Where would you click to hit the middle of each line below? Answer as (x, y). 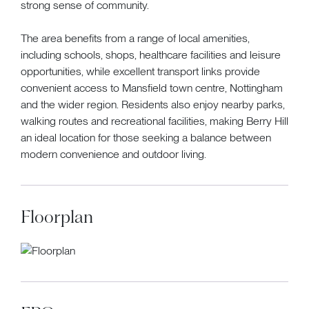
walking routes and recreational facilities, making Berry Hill (154, 121)
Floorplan (57, 216)
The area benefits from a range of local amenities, (135, 38)
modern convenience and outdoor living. (113, 154)
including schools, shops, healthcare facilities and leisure (151, 54)
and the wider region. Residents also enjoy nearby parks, (153, 104)
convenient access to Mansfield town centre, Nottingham (152, 88)
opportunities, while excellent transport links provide (140, 71)
